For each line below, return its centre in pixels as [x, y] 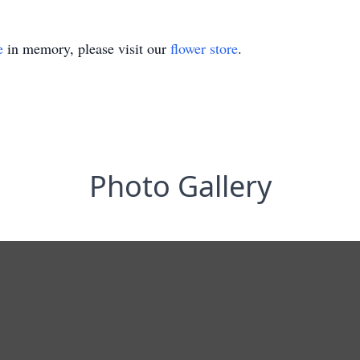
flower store [204, 48]
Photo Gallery [180, 186]
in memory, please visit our [87, 48]
